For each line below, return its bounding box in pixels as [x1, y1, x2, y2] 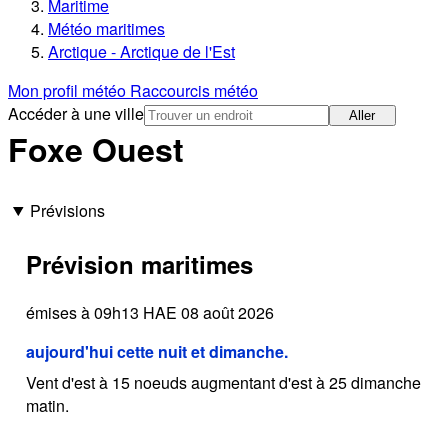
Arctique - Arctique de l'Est [48, 40, 235, 64]
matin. [25, 393, 69, 417]
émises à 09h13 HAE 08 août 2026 [25, 300, 274, 324]
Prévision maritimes [25, 246, 253, 281]
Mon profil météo [8, 79, 130, 103]
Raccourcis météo [130, 79, 258, 103]
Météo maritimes [48, 17, 165, 41]
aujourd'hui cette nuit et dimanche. [25, 339, 288, 363]
